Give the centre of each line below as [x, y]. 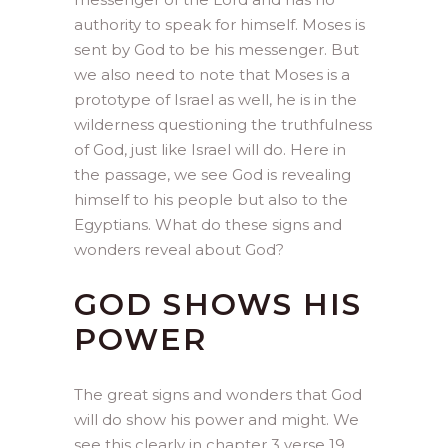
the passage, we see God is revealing [212, 174]
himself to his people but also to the [211, 199]
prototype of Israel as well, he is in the [215, 99]
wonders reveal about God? [179, 249]
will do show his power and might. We [216, 419]
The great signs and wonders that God [218, 394]
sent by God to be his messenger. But [216, 49]
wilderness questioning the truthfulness [223, 124]
